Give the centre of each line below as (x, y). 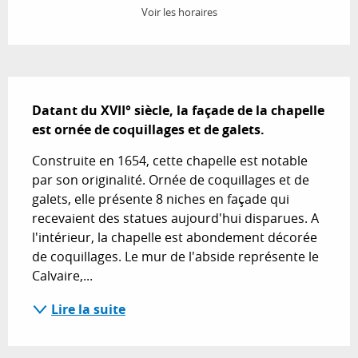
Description (56, 88)
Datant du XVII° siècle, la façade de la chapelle (178, 111)
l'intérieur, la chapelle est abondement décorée (175, 238)
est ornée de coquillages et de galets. (148, 130)
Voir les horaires (179, 13)
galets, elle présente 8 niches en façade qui (161, 199)
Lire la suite (88, 310)
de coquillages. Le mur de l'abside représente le (175, 257)
